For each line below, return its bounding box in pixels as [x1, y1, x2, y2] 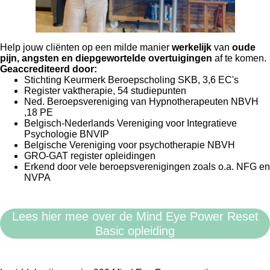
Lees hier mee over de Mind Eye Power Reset [11, 210, 259, 224]
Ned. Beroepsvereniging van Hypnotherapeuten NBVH [24, 96, 259, 107]
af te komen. [212, 53, 266, 64]
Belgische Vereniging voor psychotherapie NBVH [24, 140, 235, 151]
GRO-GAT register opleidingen [24, 151, 158, 162]
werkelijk [172, 42, 212, 53]
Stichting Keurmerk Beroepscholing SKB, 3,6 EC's [24, 75, 239, 86]
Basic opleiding [95, 224, 175, 238]
